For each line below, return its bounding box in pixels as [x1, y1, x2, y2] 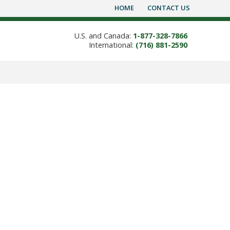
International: [89, 40, 136, 50]
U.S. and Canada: [74, 31, 133, 41]
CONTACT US [147, 3, 190, 12]
